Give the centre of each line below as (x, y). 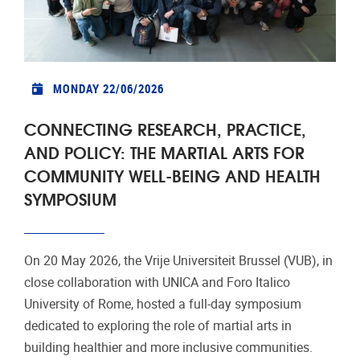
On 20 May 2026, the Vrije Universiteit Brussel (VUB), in (178, 260)
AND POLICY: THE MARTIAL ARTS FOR (164, 151)
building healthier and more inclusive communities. (168, 347)
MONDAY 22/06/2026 (108, 89)
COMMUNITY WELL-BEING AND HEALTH (172, 174)
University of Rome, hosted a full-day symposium (163, 304)
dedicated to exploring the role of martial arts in (158, 325)
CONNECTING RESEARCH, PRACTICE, (165, 128)
